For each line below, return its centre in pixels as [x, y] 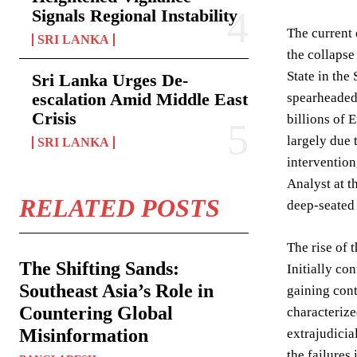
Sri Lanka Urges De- [110, 80]
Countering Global [96, 313]
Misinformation [84, 335]
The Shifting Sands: [99, 269]
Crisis [54, 118]
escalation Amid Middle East [140, 99]
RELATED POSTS [120, 208]
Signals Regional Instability [135, 16]
